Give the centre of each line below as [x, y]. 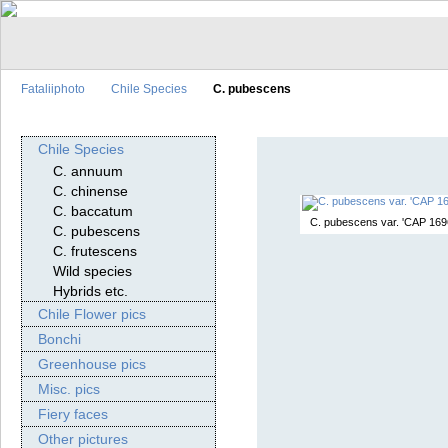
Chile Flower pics [92, 314]
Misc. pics [69, 389]
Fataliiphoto [53, 88]
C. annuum [88, 171]
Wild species [92, 271]
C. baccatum [93, 211]
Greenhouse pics [92, 364]
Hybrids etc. [90, 291]
